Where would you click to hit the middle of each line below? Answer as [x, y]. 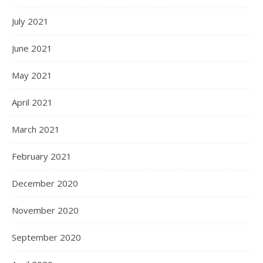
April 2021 [32, 102]
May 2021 [32, 75]
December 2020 [45, 183]
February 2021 [42, 156]
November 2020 [45, 210]
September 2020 [46, 237]
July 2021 [30, 21]
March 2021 [36, 129]
